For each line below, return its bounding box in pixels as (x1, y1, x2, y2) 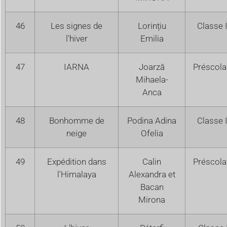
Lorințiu (137, 20, 166, 31)
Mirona (138, 194, 165, 205)
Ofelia (140, 128, 163, 138)
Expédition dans (47, 156, 106, 167)
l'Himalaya (57, 169, 96, 179)
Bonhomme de (49, 115, 104, 126)
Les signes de (51, 20, 102, 31)
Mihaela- (135, 74, 168, 85)
